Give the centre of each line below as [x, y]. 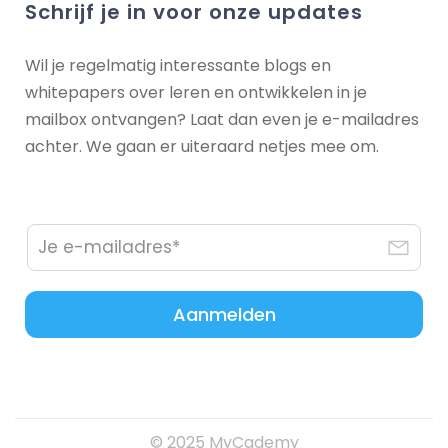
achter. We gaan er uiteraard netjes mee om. [202, 146]
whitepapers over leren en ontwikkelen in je [196, 92]
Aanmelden [224, 314]
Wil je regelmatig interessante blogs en [178, 65]
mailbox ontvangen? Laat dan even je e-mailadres [222, 119]
